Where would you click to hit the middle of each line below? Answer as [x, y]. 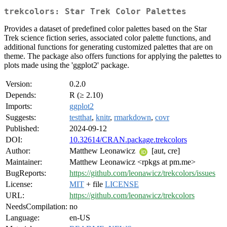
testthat [81, 118]
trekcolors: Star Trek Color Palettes [95, 12]
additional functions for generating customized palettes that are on [108, 47]
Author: [18, 151]
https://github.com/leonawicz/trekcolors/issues [142, 173]
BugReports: [26, 173]
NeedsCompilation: [36, 207]
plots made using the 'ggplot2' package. [67, 65]
